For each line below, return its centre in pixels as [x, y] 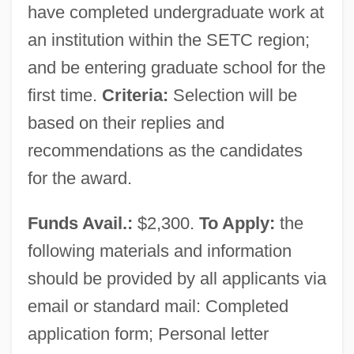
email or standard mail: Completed [158, 306]
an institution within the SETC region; [168, 40]
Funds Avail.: [80, 223]
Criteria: [135, 95]
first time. [64, 95]
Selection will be [232, 95]
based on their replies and [126, 122]
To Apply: [237, 223]
